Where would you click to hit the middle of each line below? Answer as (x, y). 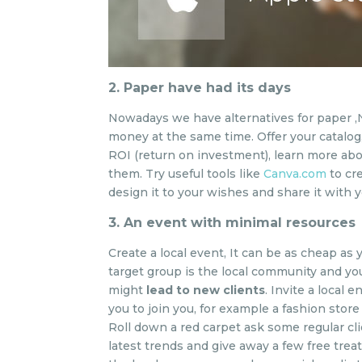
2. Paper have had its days (200, 88)
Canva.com (295, 174)
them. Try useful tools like (186, 174)
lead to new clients (206, 290)
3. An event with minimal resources (232, 223)
